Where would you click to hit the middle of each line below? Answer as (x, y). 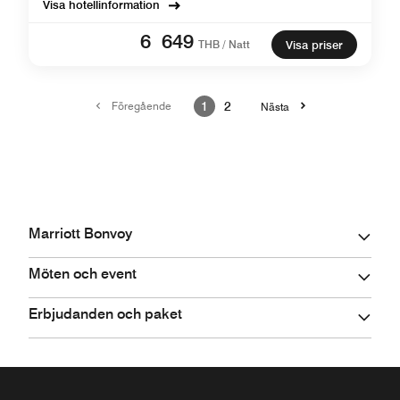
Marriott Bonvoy (80, 233)
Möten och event (83, 274)
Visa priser (314, 45)
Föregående (141, 106)
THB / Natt (224, 44)
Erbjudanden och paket (105, 314)
